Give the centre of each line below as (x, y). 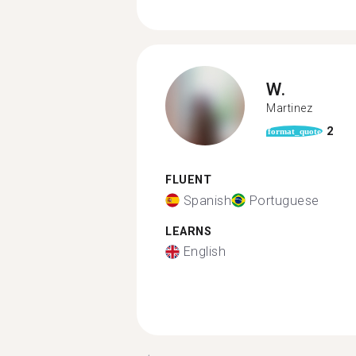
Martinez (289, 108)
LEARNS (188, 231)
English (204, 252)
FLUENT (188, 180)
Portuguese (284, 200)
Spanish (207, 200)
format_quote (294, 131)
